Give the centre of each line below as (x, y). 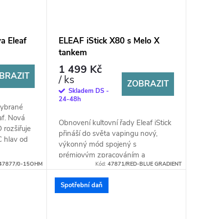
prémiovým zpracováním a (102, 155)
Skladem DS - (88, 91)
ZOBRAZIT (148, 84)
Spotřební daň (81, 185)
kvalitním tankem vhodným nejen (113, 166)
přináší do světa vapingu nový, (108, 134)
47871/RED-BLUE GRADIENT (144, 164)
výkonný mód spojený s (97, 144)
